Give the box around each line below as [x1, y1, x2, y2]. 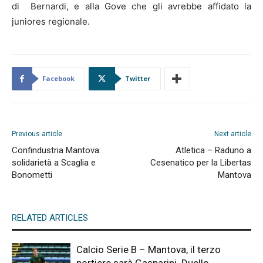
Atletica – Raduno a [176, 144, 251, 156]
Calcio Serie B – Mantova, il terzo [76, 243, 221, 255]
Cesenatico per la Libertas [150, 157, 251, 168]
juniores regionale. [12, 15, 90, 27]
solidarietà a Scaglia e [12, 157, 96, 168]
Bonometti [12, 169, 52, 180]
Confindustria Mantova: [12, 144, 101, 156]
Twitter [125, 73, 150, 83]
